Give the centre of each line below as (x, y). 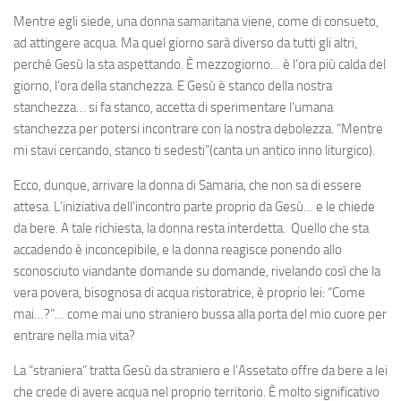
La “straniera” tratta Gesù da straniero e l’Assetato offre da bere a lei (200, 370)
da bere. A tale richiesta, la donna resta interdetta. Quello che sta (191, 228)
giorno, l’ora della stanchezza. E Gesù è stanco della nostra (173, 85)
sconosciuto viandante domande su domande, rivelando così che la (197, 271)
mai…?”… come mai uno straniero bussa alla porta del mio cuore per (200, 314)
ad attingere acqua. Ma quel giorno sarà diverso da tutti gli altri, (185, 43)
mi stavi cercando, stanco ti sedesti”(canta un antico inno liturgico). (194, 150)
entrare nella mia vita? (74, 335)
